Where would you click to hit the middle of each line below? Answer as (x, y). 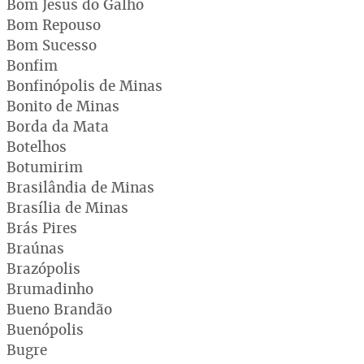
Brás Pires (42, 227)
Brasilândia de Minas (80, 187)
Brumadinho (50, 288)
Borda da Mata (58, 126)
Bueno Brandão (59, 309)
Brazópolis (43, 268)
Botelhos (37, 146)
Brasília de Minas (67, 207)
